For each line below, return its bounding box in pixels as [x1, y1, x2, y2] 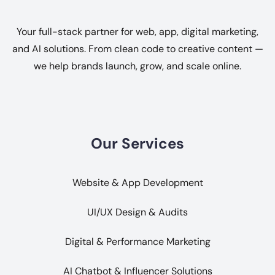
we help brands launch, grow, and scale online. [34, 59, 241, 72]
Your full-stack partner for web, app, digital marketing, [17, 25, 258, 38]
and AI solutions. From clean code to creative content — [12, 42, 263, 55]
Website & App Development [72, 176, 203, 190]
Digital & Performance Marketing [64, 235, 211, 249]
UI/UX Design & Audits [87, 206, 188, 219]
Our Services [91, 134, 184, 153]
